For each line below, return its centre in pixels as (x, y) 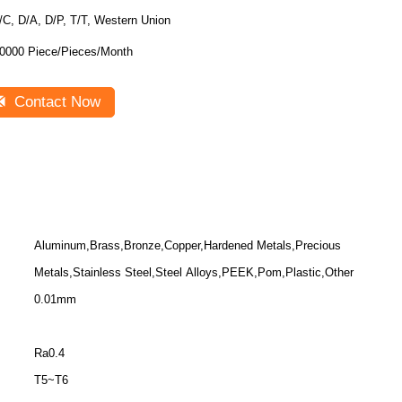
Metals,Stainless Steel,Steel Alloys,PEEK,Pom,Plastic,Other (194, 272)
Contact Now (55, 102)
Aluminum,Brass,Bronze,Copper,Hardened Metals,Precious (188, 245)
